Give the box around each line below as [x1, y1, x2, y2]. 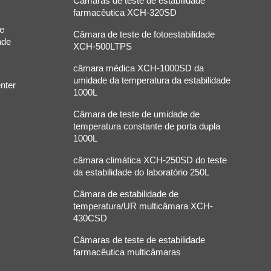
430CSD [73, 213, 107, 224]
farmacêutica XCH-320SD [73, 7, 177, 18]
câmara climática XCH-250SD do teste [73, 155, 227, 166]
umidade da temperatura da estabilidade [73, 75, 230, 86]
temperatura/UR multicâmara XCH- [73, 201, 213, 212]
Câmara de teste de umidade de [73, 109, 200, 120]
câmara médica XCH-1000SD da [73, 63, 204, 74]
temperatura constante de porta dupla [73, 121, 220, 132]
